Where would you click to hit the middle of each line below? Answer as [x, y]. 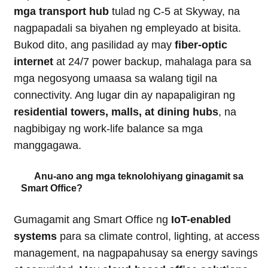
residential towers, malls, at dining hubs [116, 112]
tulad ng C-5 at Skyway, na [174, 12]
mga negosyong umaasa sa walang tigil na [115, 79]
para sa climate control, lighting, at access [158, 237]
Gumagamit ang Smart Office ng [92, 220]
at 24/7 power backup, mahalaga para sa [152, 62]
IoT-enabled [201, 220]
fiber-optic [201, 45]
